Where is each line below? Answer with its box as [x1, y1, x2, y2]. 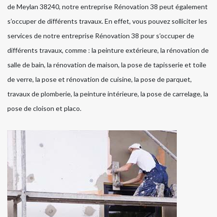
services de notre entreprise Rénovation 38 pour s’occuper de [7, 31, 194, 40]
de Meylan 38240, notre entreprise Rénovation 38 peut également [7, 2, 208, 11]
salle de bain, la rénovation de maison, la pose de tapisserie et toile [7, 60, 206, 69]
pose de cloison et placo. [7, 104, 81, 112]
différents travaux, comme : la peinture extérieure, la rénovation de [7, 46, 209, 54]
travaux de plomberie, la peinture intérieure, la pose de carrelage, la [7, 89, 208, 98]
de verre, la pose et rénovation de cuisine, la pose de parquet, [7, 75, 192, 83]
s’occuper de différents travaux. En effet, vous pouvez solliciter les [7, 16, 207, 25]
